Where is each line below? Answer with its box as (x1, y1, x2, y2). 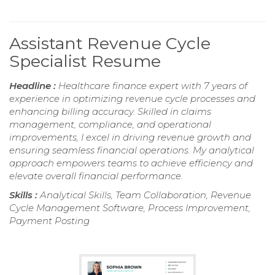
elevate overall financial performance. (9, 169, 183, 182)
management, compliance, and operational (9, 118, 211, 130)
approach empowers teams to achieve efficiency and (9, 157, 253, 169)
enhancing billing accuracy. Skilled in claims (9, 105, 211, 117)
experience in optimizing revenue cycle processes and (9, 92, 255, 104)
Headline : (9, 79, 58, 91)
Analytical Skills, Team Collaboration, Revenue (40, 188, 251, 201)
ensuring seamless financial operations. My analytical (9, 144, 254, 156)
